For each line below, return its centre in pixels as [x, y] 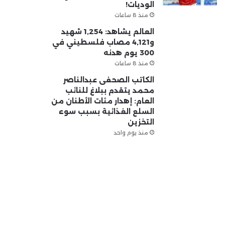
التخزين [141, 122]
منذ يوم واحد [131, 132]
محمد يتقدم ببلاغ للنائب [109, 90]
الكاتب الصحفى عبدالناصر [108, 80]
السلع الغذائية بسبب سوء [106, 111]
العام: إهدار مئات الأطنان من [102, 101]
